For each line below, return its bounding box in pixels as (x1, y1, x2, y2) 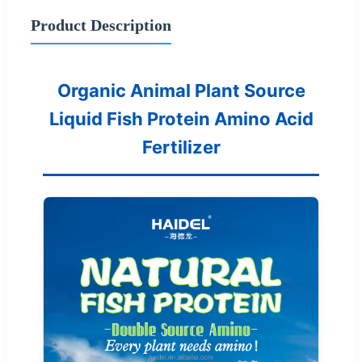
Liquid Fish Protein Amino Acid (48, 107, 314, 129)
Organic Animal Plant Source (57, 79, 305, 101)
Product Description (31, 15, 171, 34)
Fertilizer (141, 136, 221, 158)
